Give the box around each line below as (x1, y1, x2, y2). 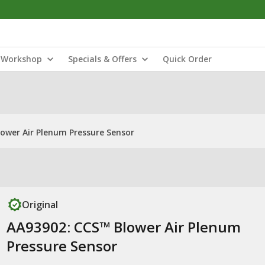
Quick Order (163, 53, 212, 64)
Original (21, 198, 58, 211)
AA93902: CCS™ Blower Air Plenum (6, 217, 241, 237)
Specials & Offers (68, 53, 137, 64)
